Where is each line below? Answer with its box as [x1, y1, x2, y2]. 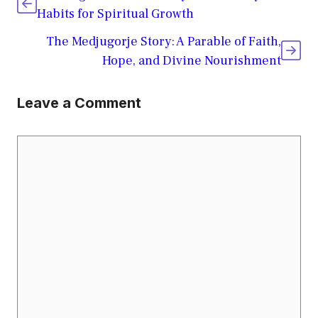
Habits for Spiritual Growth [37, 6, 194, 23]
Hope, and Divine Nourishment [102, 53, 281, 70]
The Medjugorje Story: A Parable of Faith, [46, 33, 281, 50]
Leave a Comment [17, 94, 141, 112]
